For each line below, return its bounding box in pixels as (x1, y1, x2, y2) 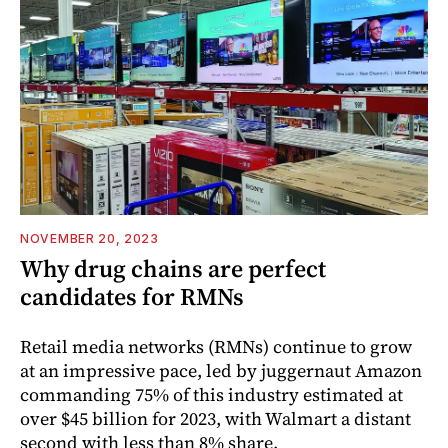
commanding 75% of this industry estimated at (20, 381, 403, 407)
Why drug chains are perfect (20, 251, 326, 285)
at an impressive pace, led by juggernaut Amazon (20, 357, 422, 383)
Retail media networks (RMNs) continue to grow (20, 333, 412, 359)
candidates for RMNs (20, 279, 244, 313)
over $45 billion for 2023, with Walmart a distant (20, 405, 411, 431)
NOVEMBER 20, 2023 (20, 230, 159, 246)
